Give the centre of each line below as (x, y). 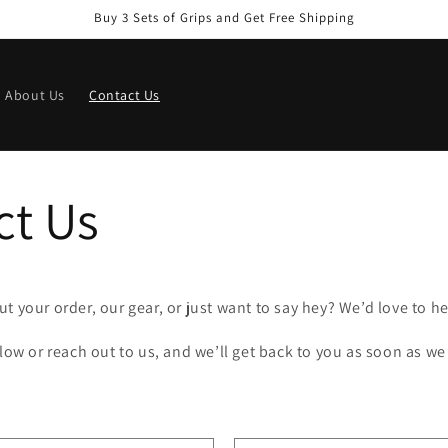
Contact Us (124, 94)
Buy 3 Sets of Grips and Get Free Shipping (224, 17)
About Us (35, 94)
